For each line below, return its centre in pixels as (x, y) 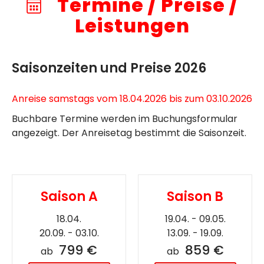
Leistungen (132, 25)
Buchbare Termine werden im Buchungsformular (125, 118)
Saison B (195, 196)
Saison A (69, 196)
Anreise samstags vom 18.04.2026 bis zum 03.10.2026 (132, 98)
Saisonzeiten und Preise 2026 (109, 68)
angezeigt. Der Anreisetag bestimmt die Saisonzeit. (129, 133)
